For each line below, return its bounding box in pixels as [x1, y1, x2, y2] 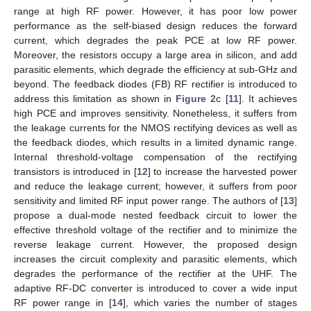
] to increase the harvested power [147, 165, 298, 177]
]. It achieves [238, 92, 298, 104]
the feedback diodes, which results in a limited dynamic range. [14, 136, 297, 148]
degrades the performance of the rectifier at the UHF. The [14, 267, 297, 279]
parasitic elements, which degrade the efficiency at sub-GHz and [14, 63, 297, 75]
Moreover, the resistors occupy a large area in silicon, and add [14, 49, 297, 60]
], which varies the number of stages [122, 296, 298, 308]
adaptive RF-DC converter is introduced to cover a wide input [14, 282, 297, 294]
